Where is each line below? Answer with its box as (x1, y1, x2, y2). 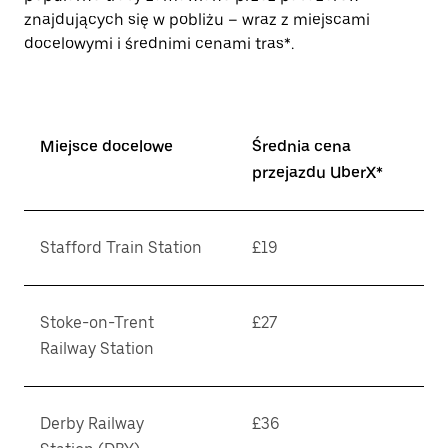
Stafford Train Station (40, 238, 202, 257)
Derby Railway (40, 414, 144, 433)
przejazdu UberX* (252, 163, 383, 182)
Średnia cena (252, 137, 351, 156)
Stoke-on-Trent (40, 313, 154, 332)
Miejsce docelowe (40, 137, 173, 156)
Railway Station (40, 339, 154, 358)
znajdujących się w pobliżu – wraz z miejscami (24, 10, 370, 29)
